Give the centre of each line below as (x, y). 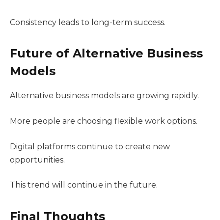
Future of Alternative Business (106, 54)
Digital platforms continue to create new (90, 146)
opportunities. (37, 160)
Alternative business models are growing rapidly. (104, 96)
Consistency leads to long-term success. (88, 22)
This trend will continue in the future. (84, 185)
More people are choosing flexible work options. (104, 121)
